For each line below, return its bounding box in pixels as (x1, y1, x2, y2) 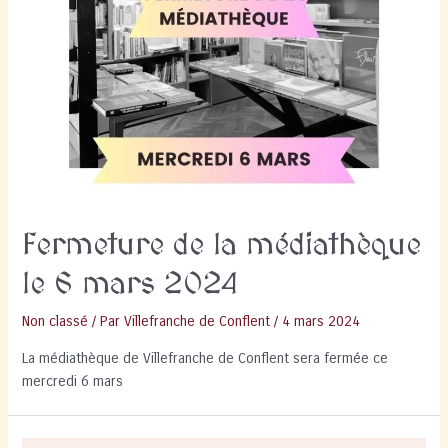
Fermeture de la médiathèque (22, 229, 422, 264)
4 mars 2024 (282, 313, 361, 331)
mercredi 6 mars (22, 372, 124, 390)
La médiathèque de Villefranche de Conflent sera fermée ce (22, 349, 389, 367)
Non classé (22, 313, 89, 331)
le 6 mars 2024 (22, 268, 239, 303)
